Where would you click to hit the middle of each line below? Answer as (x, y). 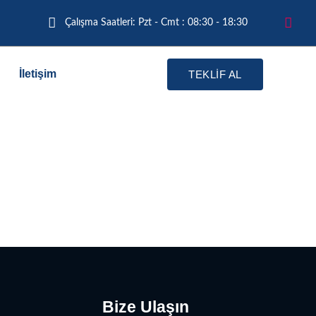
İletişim (38, 74)
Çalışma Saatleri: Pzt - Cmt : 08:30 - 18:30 (157, 23)
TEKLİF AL (215, 74)
